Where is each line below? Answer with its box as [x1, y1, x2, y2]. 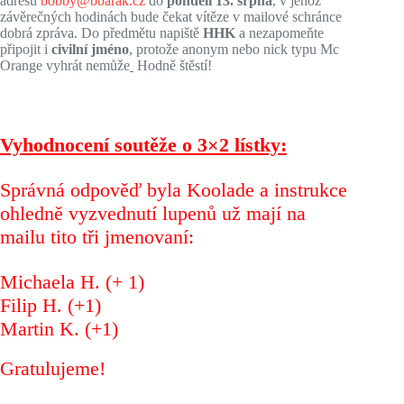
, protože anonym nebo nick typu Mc [129, 41, 339, 57]
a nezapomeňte [235, 25, 324, 41]
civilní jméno [51, 41, 129, 57]
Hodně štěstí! [133, 58, 212, 73]
